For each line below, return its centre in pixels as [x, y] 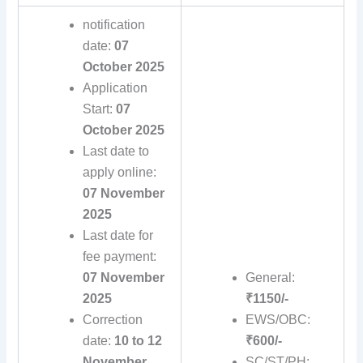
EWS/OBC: [278, 320]
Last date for [117, 236]
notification [113, 25]
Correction [112, 320]
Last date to [115, 152]
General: [270, 278]
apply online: [119, 173]
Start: [97, 109]
